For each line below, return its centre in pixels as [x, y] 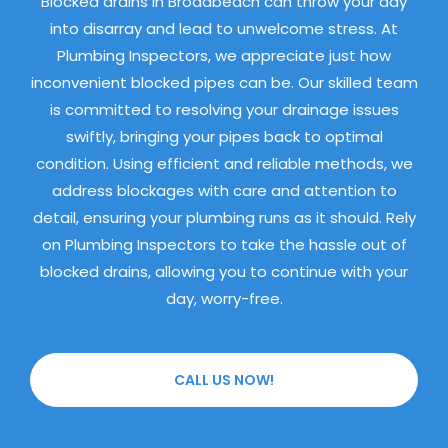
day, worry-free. [224, 299]
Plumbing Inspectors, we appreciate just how [224, 56]
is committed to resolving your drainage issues [224, 110]
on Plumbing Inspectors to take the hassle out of [224, 245]
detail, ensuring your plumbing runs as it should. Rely [224, 218]
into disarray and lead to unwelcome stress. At [224, 29]
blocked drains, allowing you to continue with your [224, 272]
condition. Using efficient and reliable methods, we [224, 164]
